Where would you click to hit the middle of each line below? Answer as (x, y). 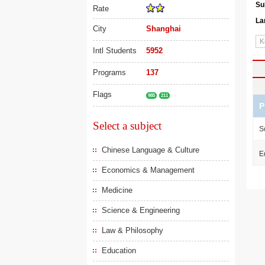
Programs (109, 72)
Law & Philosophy (132, 230)
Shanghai (164, 29)
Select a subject (127, 126)
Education (119, 251)
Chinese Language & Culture (151, 150)
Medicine (117, 190)
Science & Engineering (141, 210)
